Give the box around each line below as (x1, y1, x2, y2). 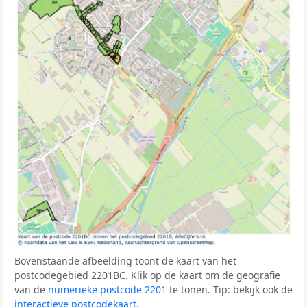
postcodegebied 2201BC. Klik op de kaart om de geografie (14, 268, 280, 282)
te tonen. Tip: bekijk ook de (167, 282, 293, 296)
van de (14, 282, 48, 296)
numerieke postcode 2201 (48, 282, 167, 296)
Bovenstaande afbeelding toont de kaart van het (14, 254, 236, 267)
